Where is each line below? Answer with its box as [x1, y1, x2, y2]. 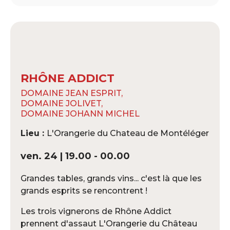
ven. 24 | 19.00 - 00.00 [21, 150, 130, 162]
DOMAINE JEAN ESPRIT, [21, 88, 123, 98]
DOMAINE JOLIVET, [21, 98, 103, 108]
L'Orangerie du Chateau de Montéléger [47, 128, 209, 138]
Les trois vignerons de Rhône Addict [21, 206, 171, 216]
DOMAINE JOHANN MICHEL [21, 108, 140, 119]
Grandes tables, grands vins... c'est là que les [21, 173, 202, 183]
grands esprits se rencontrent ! [21, 185, 147, 196]
